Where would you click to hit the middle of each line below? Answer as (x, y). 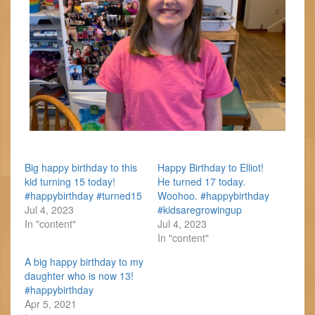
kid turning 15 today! (70, 181)
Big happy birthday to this (81, 167)
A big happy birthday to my (84, 262)
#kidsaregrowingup (200, 210)
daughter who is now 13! (79, 276)
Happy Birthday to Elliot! (211, 167)
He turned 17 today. (201, 181)
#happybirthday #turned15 (83, 195)
